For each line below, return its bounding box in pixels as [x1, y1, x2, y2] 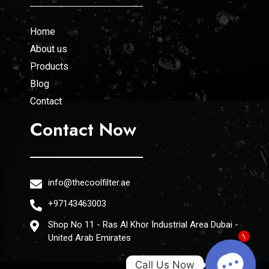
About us [30, 43, 67, 55]
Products [30, 61, 68, 73]
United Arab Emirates [48, 232, 131, 243]
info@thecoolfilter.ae [48, 177, 130, 188]
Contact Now [30, 116, 136, 143]
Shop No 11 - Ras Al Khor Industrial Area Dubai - [48, 219, 238, 230]
